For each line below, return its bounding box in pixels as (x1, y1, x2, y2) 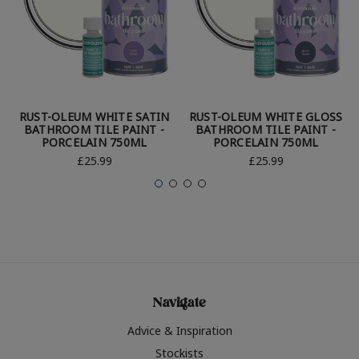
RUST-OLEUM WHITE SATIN (18, 109, 170, 125)
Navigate (153, 294, 206, 316)
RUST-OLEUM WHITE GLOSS (188, 109, 343, 125)
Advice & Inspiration (127, 323, 232, 339)
